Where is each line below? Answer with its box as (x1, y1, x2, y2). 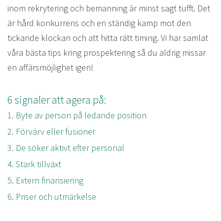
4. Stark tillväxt (7, 158, 61, 170)
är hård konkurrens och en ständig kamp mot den (7, 17, 191, 29)
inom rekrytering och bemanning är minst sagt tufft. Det (7, 2, 210, 14)
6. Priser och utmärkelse (7, 190, 96, 202)
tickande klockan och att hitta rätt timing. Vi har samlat (7, 32, 208, 43)
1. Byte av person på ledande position (7, 109, 147, 121)
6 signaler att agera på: (7, 92, 106, 107)
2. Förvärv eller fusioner (7, 125, 95, 137)
